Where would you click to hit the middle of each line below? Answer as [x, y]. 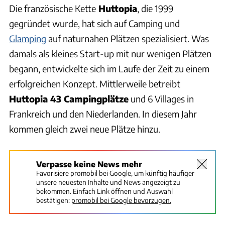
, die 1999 [155, 8]
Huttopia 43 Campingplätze [69, 98]
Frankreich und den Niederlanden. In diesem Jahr [103, 114]
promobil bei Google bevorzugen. [121, 200]
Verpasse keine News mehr [89, 164]
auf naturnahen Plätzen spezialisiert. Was [128, 38]
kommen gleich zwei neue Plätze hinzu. [85, 129]
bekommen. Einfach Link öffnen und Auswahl [104, 191]
